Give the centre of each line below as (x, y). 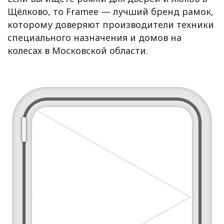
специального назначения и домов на (94, 37)
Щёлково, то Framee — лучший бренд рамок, (110, 11)
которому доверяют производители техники (111, 24)
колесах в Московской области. (78, 50)
